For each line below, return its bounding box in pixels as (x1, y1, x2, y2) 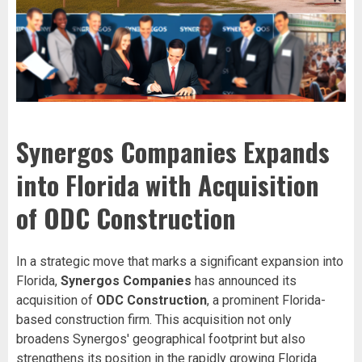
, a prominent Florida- (207, 292, 326, 308)
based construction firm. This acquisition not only (16, 311, 292, 327)
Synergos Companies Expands (16, 133, 330, 171)
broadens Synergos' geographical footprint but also (16, 330, 305, 347)
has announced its (192, 272, 297, 288)
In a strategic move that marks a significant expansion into (16, 253, 343, 269)
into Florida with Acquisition (16, 166, 319, 204)
